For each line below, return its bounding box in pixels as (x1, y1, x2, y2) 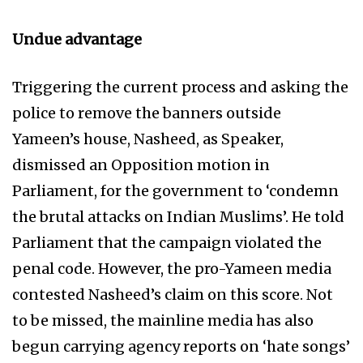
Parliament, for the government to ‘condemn (12, 181, 339, 200)
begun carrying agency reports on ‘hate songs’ (12, 336, 350, 356)
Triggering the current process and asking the (12, 77, 348, 96)
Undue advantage (12, 29, 142, 49)
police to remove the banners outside (12, 103, 281, 122)
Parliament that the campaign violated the (12, 233, 322, 252)
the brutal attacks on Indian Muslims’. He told (12, 207, 344, 226)
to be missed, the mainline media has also (12, 310, 314, 330)
